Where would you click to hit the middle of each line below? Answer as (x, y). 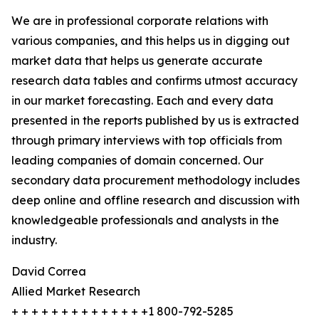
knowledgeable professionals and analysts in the (145, 220)
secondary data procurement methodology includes (156, 180)
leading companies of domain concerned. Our (137, 160)
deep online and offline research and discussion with (156, 200)
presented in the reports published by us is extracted (155, 120)
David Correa (49, 271)
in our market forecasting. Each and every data (142, 100)
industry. (34, 240)
